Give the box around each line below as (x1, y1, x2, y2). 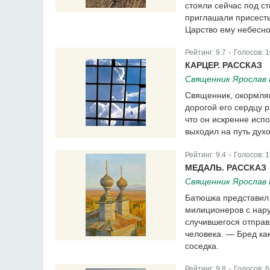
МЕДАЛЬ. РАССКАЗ (185, 163, 266, 173)
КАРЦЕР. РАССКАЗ (185, 60, 262, 71)
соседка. (185, 241, 219, 251)
